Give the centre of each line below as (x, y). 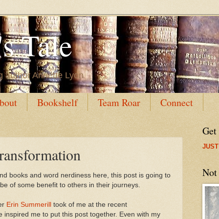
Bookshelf (57, 102)
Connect (177, 102)
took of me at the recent (89, 204)
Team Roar (119, 102)
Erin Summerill (29, 204)
